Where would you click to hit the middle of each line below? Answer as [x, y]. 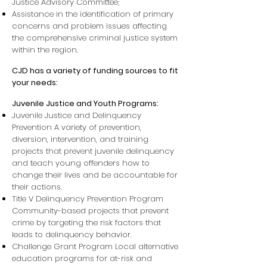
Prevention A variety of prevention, [77, 127]
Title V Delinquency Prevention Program [88, 199]
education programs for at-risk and [82, 258]
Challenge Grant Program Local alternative [95, 246]
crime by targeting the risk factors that [86, 223]
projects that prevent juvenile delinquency [93, 151]
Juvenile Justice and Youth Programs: [85, 103]
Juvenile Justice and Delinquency [77, 115]
